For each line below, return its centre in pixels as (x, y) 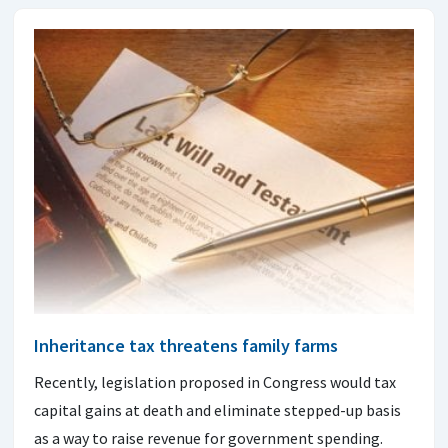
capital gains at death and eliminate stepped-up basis (217, 410)
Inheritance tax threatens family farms (186, 345)
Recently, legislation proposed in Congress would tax (215, 382)
